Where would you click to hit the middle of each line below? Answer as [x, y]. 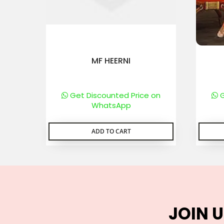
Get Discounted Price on [114, 95]
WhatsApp [111, 105]
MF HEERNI [111, 61]
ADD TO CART [111, 131]
